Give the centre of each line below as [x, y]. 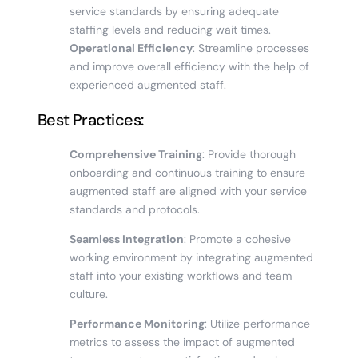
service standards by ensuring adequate [174, 11]
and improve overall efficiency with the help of [189, 66]
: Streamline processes [251, 48]
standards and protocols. [134, 209]
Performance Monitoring [137, 323]
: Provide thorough [249, 154]
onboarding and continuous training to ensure [187, 172]
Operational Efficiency [131, 48]
